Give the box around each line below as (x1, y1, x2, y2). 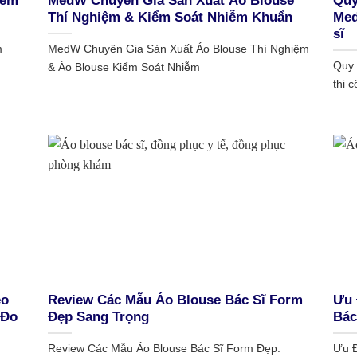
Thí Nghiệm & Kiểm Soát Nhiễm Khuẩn (47, 10, 292, 25)
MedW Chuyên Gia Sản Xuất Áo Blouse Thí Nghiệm (47, 42, 309, 56)
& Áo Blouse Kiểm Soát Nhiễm (47, 61, 200, 74)
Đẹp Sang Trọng (47, 309, 149, 325)
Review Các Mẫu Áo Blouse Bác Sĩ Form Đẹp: (47, 342, 280, 355)
